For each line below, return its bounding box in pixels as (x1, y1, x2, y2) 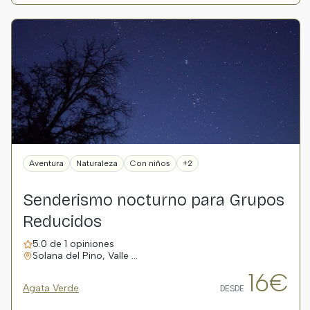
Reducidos (23, 212, 102, 231)
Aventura (29, 158, 64, 168)
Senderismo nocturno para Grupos (23, 190, 284, 210)
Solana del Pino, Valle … (33, 250, 138, 262)
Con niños (130, 158, 170, 168)
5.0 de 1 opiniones (33, 238, 114, 250)
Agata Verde (23, 282, 79, 294)
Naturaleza (76, 158, 118, 168)
